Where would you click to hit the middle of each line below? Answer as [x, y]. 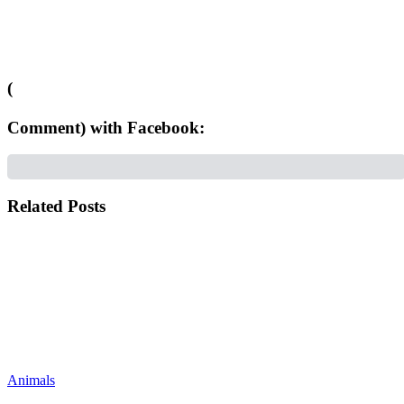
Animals [31, 380]
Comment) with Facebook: [106, 127]
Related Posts [56, 207]
